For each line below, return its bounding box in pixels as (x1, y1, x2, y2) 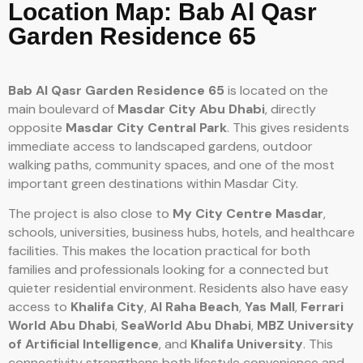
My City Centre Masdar (173, 204, 323, 222)
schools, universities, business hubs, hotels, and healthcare (8, 223, 355, 241)
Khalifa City (70, 297, 144, 315)
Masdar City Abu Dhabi (117, 100, 265, 117)
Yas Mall (245, 297, 295, 315)
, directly (265, 100, 316, 117)
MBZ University (257, 316, 354, 334)
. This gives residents (227, 118, 349, 136)
